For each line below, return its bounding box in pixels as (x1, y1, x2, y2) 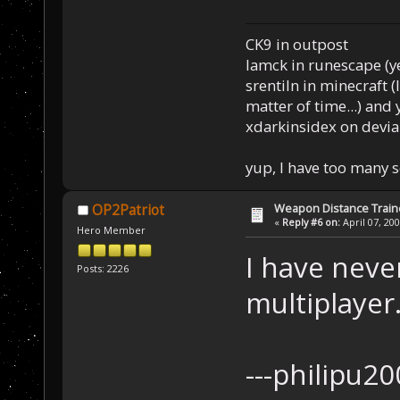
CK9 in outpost (245, 34, 348, 55)
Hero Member (77, 223, 146, 237)
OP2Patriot (91, 201, 164, 221)
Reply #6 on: (282, 215, 341, 229)
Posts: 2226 (77, 261, 129, 275)
